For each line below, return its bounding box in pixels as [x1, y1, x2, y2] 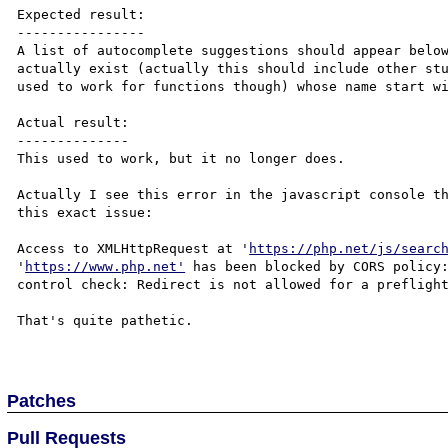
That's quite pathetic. [17, 313, 194, 328]
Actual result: [17, 115, 130, 130]
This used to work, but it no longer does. [17, 151, 346, 166]
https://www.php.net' [25, 259, 186, 274]
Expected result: [17, 7, 146, 22]
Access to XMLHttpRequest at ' [17, 241, 250, 256]
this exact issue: [17, 205, 154, 220]
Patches [7, 390, 77, 411]
